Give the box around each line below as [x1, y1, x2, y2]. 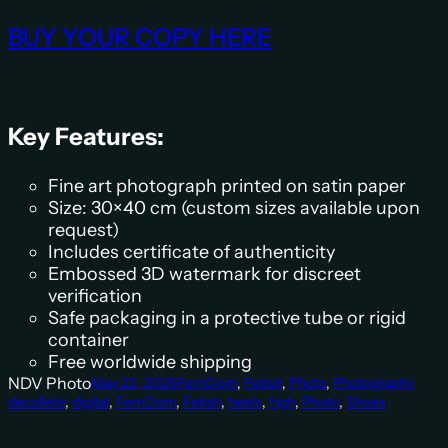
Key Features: [8, 121, 164, 151]
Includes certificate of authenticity [48, 240, 335, 263]
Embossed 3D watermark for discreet [48, 262, 361, 285]
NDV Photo [8, 372, 91, 393]
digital [72, 392, 109, 411]
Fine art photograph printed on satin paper [48, 174, 406, 197]
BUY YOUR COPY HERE [8, 22, 272, 52]
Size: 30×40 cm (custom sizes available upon [48, 196, 420, 219]
